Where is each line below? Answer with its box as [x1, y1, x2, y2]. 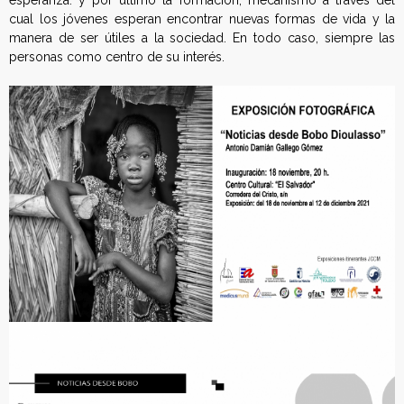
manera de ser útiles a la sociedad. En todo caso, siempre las [9, 31, 395, 46]
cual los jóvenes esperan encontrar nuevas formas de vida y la [9, 12, 395, 27]
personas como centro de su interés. [9, 50, 225, 65]
